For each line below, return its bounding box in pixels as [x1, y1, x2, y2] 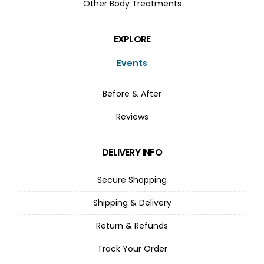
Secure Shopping [97, 174, 167, 186]
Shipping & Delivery [93, 197, 171, 209]
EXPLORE [113, 32, 151, 47]
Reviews [115, 111, 148, 123]
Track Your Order [97, 243, 167, 255]
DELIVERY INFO [102, 146, 162, 160]
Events [117, 57, 147, 70]
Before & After [103, 88, 161, 100]
